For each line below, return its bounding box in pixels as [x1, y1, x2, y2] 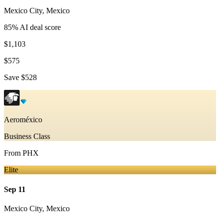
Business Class [4, 132, 50, 141]
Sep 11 [4, 185, 26, 193]
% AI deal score [12, 23, 61, 32]
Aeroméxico [4, 115, 42, 124]
